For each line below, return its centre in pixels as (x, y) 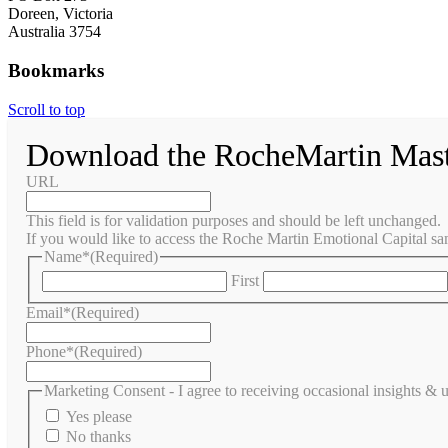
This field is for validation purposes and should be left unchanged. (233, 220)
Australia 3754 (54, 32)
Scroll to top (46, 109)
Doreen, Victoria (60, 14)
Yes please (99, 416)
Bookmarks (56, 70)
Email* (48, 313)
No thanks (98, 436)
